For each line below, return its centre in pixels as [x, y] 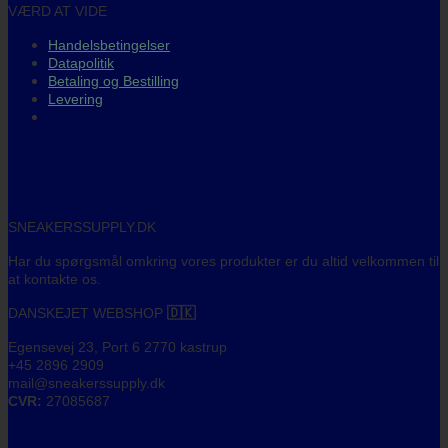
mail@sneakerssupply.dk [86, 383]
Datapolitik [81, 63]
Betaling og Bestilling [113, 81]
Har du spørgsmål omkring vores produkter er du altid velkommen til [223, 261]
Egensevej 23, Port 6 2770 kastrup [117, 347]
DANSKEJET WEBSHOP [87, 313]
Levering [75, 99]
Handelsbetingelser [109, 45]
